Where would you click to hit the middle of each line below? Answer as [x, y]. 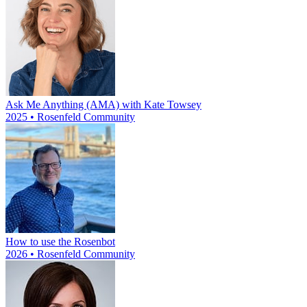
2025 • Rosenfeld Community [70, 117]
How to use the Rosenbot [60, 242]
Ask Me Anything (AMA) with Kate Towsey [103, 105]
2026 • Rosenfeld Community [70, 254]
